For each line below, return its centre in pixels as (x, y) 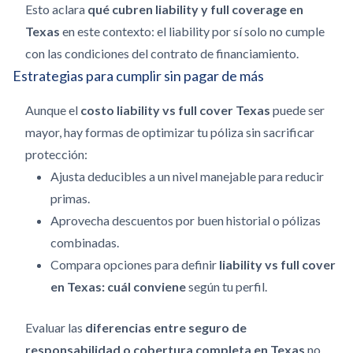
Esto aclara (56, 9)
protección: (56, 154)
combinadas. (85, 242)
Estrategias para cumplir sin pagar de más (138, 76)
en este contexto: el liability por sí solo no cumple (192, 31)
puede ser (297, 110)
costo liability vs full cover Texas (175, 110)
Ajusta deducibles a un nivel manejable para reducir (187, 176)
